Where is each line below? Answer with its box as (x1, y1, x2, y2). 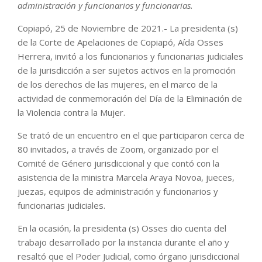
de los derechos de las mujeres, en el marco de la (18, 78, 218, 91)
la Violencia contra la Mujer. (18, 106, 125, 119)
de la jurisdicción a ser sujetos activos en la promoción (18, 64, 236, 77)
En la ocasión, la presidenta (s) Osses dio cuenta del (18, 222, 226, 235)
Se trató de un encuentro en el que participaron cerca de (18, 129, 244, 142)
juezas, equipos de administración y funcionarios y (18, 185, 218, 198)
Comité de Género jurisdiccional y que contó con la (18, 157, 219, 170)
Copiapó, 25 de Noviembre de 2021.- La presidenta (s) (18, 22, 238, 35)
